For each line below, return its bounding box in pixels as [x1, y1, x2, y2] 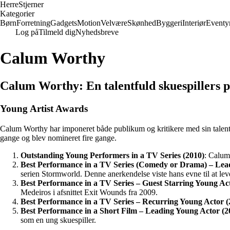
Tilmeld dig [39, 28, 75, 36]
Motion [77, 18, 101, 27]
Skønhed [127, 18, 156, 27]
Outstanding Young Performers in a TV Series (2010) [21, 150, 204, 160]
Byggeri [156, 18, 182, 27]
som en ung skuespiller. [21, 215, 96, 224]
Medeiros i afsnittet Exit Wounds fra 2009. [21, 187, 158, 197]
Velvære [101, 18, 127, 27]
